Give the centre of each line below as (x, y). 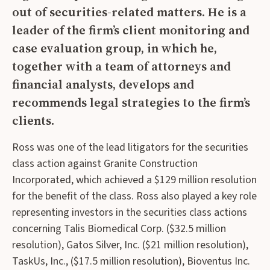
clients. (33, 120)
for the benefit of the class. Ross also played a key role (134, 196)
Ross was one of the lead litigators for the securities (130, 147)
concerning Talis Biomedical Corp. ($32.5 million (119, 228)
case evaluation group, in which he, (115, 48)
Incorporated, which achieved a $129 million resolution (134, 180)
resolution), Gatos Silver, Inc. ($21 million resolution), (130, 245)
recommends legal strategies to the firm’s (131, 102)
